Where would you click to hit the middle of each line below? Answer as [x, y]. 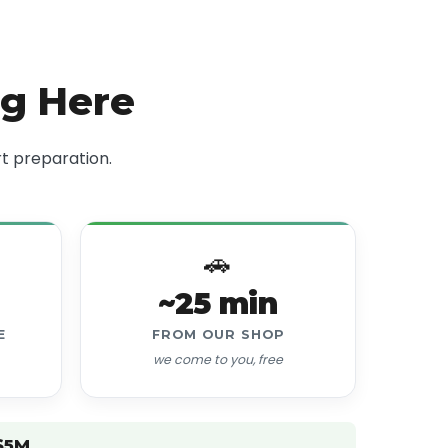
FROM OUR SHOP [217, 335]
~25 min [218, 303]
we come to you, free [217, 360]
